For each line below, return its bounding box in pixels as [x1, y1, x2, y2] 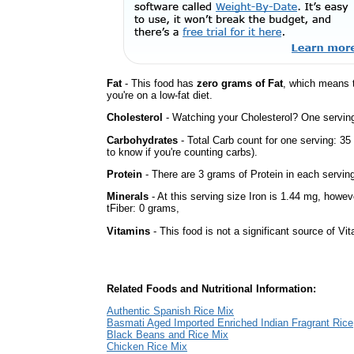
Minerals [107, 190, 149, 203]
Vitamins [107, 224, 150, 237]
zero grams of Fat [197, 77, 283, 89]
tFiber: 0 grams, [107, 202, 179, 215]
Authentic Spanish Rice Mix [107, 305, 234, 318]
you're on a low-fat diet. [107, 88, 213, 101]
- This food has [122, 77, 197, 89]
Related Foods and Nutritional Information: [107, 283, 316, 295]
